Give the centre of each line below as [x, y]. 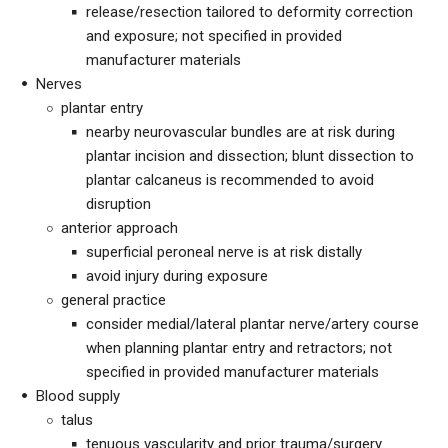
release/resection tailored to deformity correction [249, 12]
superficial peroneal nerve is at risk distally [224, 252]
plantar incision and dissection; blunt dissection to [250, 156]
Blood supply [78, 396]
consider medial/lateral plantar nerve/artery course [252, 324]
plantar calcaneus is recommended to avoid [230, 180]
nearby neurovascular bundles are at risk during [240, 132]
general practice [113, 300]
